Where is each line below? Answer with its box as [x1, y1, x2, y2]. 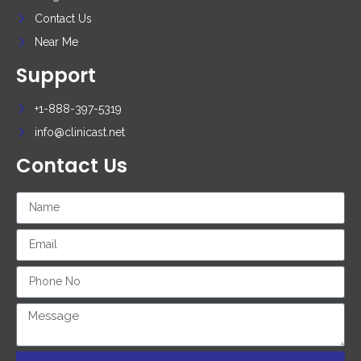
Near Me [34, 35, 78, 48]
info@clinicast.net [34, 125, 125, 139]
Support [16, 61, 96, 89]
